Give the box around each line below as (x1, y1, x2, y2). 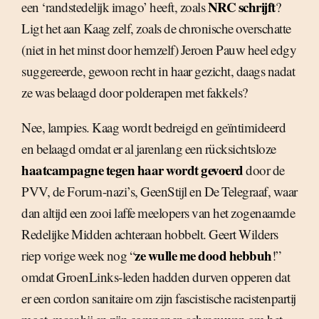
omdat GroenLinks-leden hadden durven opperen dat (21, 268, 290, 286)
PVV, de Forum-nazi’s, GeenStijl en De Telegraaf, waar (21, 182, 298, 200)
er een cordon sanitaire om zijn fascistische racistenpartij (21, 289, 296, 307)
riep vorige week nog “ (21, 246, 135, 264)
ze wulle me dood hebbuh (135, 246, 272, 265)
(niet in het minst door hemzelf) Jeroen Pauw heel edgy (21, 41, 296, 58)
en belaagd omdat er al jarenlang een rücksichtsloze (21, 140, 276, 157)
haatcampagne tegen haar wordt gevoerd (21, 160, 244, 179)
